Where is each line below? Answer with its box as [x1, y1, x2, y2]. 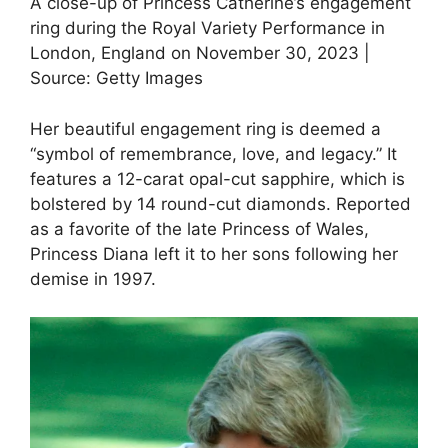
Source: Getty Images [30, 68, 203, 89]
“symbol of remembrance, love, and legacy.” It [30, 143, 397, 164]
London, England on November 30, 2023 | [30, 43, 370, 64]
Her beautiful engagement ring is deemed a [30, 118, 381, 139]
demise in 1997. [30, 268, 156, 289]
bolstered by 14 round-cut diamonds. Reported [30, 193, 411, 214]
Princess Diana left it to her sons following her [30, 243, 398, 264]
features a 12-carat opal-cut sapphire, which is [30, 168, 405, 189]
